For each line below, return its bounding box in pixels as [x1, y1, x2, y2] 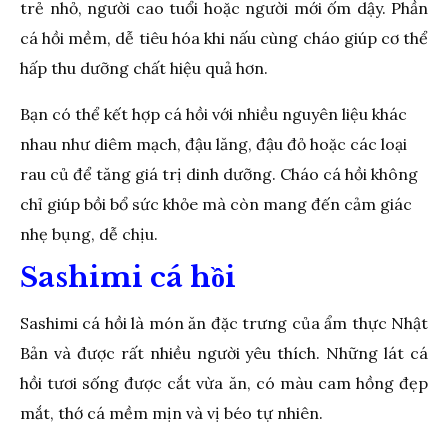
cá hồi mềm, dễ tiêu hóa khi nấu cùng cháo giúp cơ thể [20, 27, 428, 48]
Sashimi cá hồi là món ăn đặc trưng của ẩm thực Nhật [20, 312, 428, 333]
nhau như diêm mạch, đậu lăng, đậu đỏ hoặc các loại [20, 133, 407, 154]
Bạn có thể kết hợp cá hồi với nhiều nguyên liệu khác [20, 103, 407, 124]
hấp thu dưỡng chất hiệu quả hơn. [20, 57, 268, 78]
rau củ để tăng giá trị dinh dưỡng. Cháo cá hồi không [20, 163, 418, 184]
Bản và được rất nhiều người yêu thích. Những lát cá [20, 342, 428, 363]
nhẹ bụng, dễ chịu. [20, 223, 158, 244]
